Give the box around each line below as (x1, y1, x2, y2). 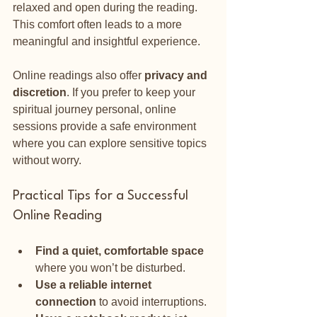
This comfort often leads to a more (13, 18, 185, 30)
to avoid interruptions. (96, 295, 207, 308)
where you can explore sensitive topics (13, 137, 209, 149)
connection (35, 295, 96, 308)
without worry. (13, 154, 81, 166)
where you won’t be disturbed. (35, 261, 185, 274)
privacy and (144, 69, 210, 81)
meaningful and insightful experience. (13, 35, 200, 47)
